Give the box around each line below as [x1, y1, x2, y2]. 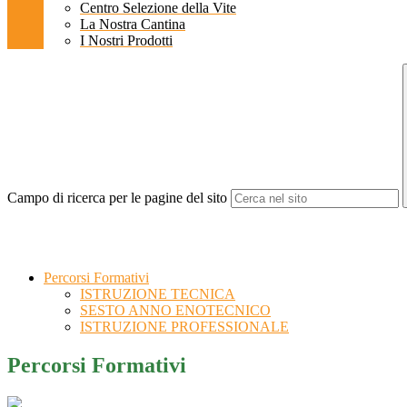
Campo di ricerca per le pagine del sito [7, 190, 227, 206]
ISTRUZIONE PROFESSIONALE [80, 319, 289, 335]
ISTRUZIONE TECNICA [80, 286, 235, 303]
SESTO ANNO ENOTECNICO [80, 303, 271, 319]
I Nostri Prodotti [80, 33, 173, 49]
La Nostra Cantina [80, 16, 185, 33]
